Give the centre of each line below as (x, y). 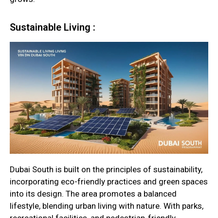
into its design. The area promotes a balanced (93, 194)
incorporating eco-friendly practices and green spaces (109, 182)
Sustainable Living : (53, 27)
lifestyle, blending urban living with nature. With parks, (107, 206)
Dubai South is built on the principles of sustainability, (106, 170)
